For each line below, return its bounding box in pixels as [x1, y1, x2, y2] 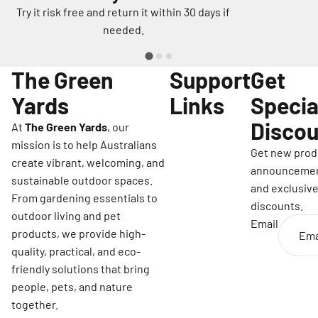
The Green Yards [25, 119, 107, 133]
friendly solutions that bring [11, 261, 150, 275]
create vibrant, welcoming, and [11, 155, 165, 169]
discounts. [251, 198, 303, 212]
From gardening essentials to [11, 190, 158, 204]
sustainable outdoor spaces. [11, 172, 153, 187]
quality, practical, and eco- [11, 243, 141, 258]
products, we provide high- [11, 226, 146, 240]
